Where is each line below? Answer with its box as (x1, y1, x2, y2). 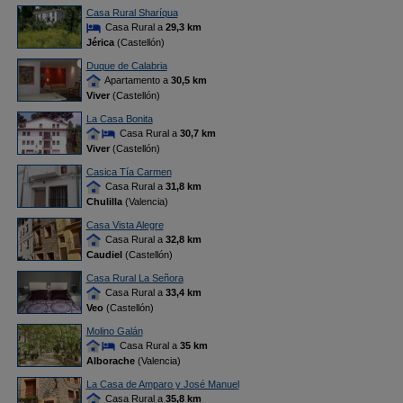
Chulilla (85, 196, 122, 208)
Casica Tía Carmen (85, 166, 172, 177)
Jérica (85, 37, 114, 49)
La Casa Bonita (85, 113, 153, 124)
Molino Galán (85, 326, 143, 336)
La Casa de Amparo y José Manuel (85, 379, 239, 390)
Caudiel (85, 249, 122, 261)
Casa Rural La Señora (85, 273, 184, 283)
